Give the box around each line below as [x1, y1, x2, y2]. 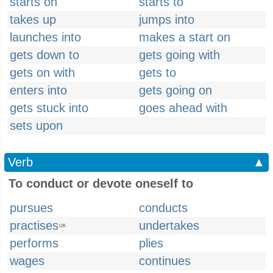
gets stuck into [10, 101, 88, 115]
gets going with [139, 48, 220, 62]
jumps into [139, 13, 194, 26]
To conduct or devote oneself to [9, 177, 193, 190]
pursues [10, 201, 53, 214]
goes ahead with [139, 101, 227, 115]
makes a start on [139, 30, 230, 44]
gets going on [139, 83, 212, 97]
